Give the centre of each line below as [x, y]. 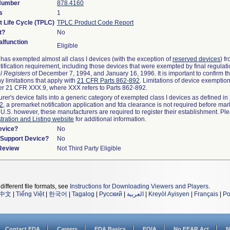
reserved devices [196, 59]
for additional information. [110, 119]
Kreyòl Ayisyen [169, 194]
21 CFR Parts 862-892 [108, 81]
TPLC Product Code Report [95, 23]
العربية [135, 194]
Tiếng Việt [30, 194]
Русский [111, 194]
